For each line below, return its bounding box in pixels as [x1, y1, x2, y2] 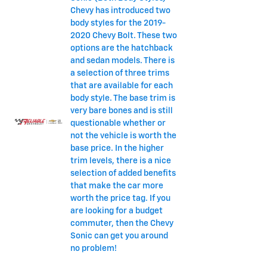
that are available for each [70, 81, 173, 90]
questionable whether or [70, 119, 166, 128]
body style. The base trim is [70, 94, 175, 103]
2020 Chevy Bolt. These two [70, 31, 177, 40]
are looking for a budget [70, 206, 163, 215]
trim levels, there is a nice [70, 156, 171, 165]
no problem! [70, 244, 117, 253]
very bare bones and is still [70, 106, 173, 115]
